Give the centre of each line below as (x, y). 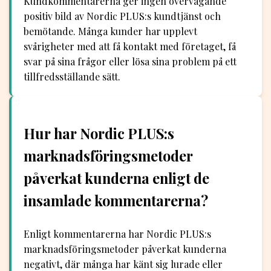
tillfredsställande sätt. (72, 76)
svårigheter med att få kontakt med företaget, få (130, 46)
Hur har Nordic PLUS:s (99, 134)
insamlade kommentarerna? (116, 201)
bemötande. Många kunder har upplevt (110, 31)
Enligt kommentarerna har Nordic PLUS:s (117, 233)
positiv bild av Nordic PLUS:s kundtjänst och (122, 16)
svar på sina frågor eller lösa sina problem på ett (130, 61)
